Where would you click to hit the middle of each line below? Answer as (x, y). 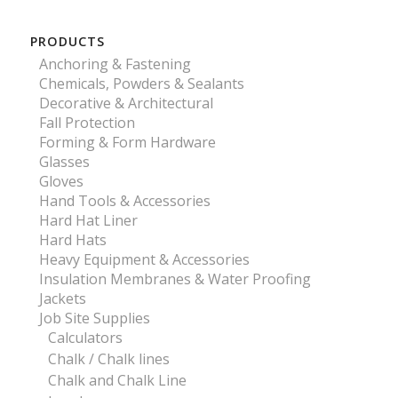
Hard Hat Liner (88, 220)
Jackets (62, 298)
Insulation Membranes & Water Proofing (175, 279)
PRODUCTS (67, 41)
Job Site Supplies (94, 318)
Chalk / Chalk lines (108, 358)
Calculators (85, 337)
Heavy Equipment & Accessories (144, 259)
